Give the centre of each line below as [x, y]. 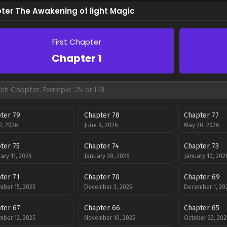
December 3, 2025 [108, 187]
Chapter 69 [202, 177]
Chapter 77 [201, 115]
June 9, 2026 [101, 125]
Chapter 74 [102, 146]
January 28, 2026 [107, 156]
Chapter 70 [102, 177]
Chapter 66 [102, 208]
